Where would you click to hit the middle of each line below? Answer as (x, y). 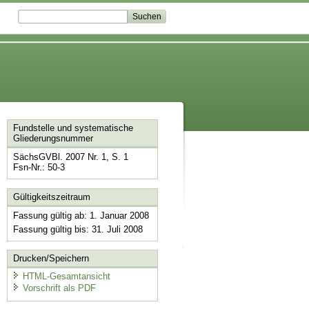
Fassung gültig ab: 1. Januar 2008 (81, 215)
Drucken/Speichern (51, 259)
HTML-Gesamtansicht (66, 276)
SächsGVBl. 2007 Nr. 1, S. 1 (70, 157)
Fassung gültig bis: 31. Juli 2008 (78, 229)
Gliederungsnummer (53, 139)
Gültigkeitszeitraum (51, 197)
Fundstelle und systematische (73, 128)
